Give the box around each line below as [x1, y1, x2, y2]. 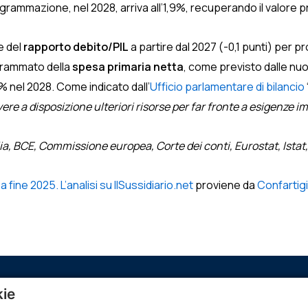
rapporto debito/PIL [23, 39, 129, 54]
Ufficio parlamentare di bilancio [150, 79, 305, 94]
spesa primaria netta [72, 59, 184, 74]
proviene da [193, 177, 257, 192]
